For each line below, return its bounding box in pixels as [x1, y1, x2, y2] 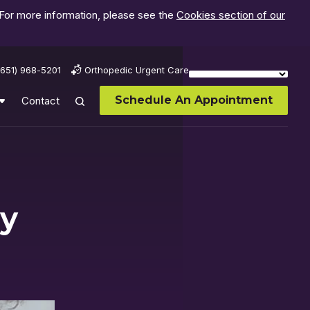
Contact [21, 93, 60, 107]
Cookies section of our [176, 8, 285, 22]
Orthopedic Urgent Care [84, 64, 189, 75]
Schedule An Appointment [115, 93, 273, 107]
